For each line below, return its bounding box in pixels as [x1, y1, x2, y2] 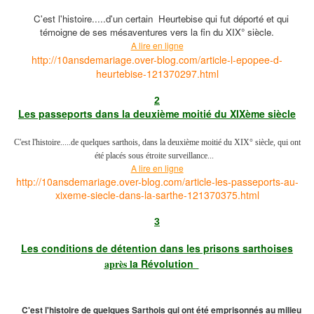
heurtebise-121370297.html [95, 67, 219, 81]
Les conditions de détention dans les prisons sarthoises [21, 240, 293, 255]
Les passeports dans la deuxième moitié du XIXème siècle [18, 107, 296, 121]
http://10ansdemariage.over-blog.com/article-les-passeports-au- [15, 175, 299, 189]
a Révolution [132, 256, 196, 271]
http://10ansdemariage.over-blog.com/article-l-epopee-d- [32, 53, 282, 67]
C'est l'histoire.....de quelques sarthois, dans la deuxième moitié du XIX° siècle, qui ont [13, 137, 301, 148]
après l [104, 256, 132, 271]
